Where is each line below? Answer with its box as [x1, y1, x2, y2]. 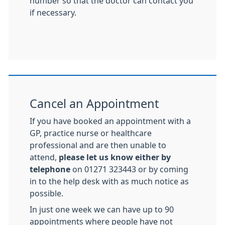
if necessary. [30, 9, 76, 17]
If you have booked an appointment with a [30, 117, 191, 125]
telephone [30, 165, 70, 173]
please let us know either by [59, 153, 171, 161]
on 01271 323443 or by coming [70, 165, 188, 173]
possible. [30, 189, 63, 197]
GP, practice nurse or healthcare [30, 129, 152, 137]
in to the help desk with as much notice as [30, 177, 189, 185]
